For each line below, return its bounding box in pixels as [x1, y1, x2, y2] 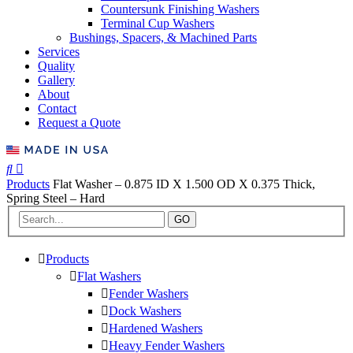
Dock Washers [109, 304, 181, 318]
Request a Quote [38, 115, 121, 129]
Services [38, 44, 80, 58]
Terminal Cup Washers [101, 16, 214, 30]
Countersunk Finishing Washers [101, 2, 259, 16]
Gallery [38, 72, 75, 87]
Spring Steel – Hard [6, 191, 105, 205]
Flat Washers [77, 269, 141, 284]
